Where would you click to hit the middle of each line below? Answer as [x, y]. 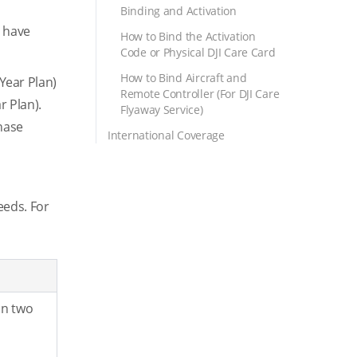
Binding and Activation [178, 11]
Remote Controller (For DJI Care [200, 94]
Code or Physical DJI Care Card [198, 52]
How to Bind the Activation [188, 36]
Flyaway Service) [162, 110]
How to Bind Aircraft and [184, 78]
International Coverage [166, 135]
